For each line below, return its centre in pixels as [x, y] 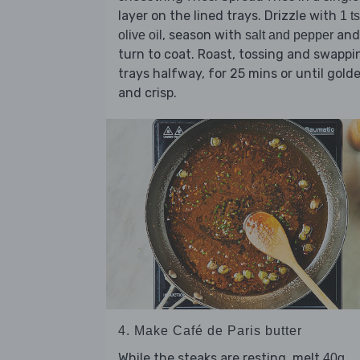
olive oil [140, 35]
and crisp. [147, 93]
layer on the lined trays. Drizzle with [229, 16]
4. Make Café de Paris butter [210, 330]
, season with [204, 35]
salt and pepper [289, 35]
